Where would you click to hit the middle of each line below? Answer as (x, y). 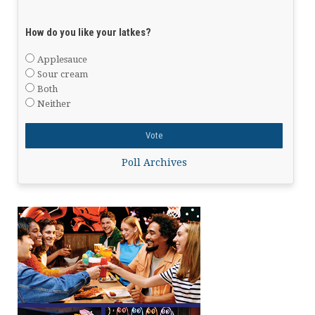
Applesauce (62, 59)
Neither (54, 103)
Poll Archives (154, 162)
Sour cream (63, 74)
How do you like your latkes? (88, 32)
